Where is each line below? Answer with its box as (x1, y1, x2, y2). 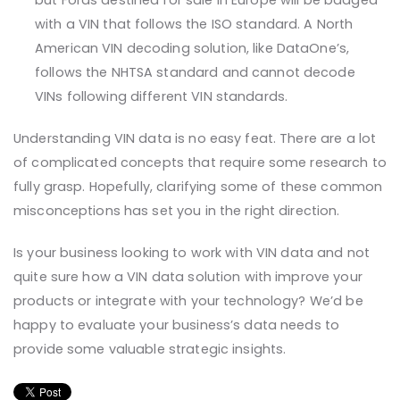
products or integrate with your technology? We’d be (13, 292, 363, 311)
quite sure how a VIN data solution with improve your (13, 268, 362, 287)
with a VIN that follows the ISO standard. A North (35, 15, 354, 34)
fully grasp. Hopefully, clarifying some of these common (13, 178, 383, 196)
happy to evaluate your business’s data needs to (13, 316, 340, 335)
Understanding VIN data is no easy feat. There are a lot (13, 129, 377, 148)
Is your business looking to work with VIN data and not (13, 244, 371, 262)
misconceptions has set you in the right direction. (13, 202, 340, 221)
